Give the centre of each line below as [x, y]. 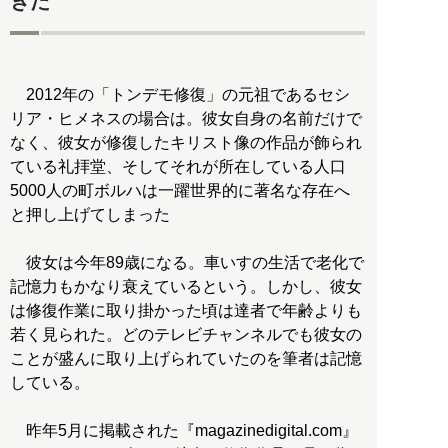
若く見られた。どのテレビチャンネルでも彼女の [186, 335]
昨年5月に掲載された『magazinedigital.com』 [184, 431]
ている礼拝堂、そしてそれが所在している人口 [178, 167]
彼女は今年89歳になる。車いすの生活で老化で [187, 263]
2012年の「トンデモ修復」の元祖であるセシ [180, 95]
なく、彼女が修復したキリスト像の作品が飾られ [186, 143]
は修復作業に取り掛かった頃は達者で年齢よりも [186, 311]
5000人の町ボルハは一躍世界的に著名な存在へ [180, 191]
